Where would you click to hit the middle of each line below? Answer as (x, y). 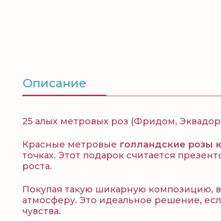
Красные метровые (71, 145)
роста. (37, 166)
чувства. (41, 211)
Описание (55, 83)
